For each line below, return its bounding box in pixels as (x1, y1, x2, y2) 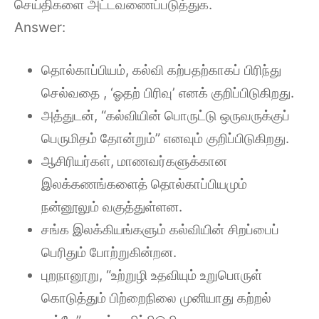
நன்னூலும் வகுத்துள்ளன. (41, 199, 182, 215)
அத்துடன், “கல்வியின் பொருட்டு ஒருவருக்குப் (41, 108, 290, 124)
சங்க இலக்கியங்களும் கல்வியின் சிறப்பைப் (41, 221, 279, 238)
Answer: (14, 19, 66, 36)
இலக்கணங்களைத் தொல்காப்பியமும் (41, 176, 247, 192)
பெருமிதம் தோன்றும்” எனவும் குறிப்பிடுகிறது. (41, 130, 289, 147)
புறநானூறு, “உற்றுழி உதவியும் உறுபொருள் (41, 267, 262, 283)
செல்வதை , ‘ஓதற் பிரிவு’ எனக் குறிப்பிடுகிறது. (41, 85, 294, 101)
